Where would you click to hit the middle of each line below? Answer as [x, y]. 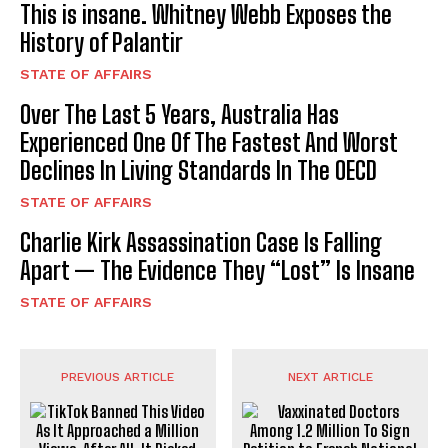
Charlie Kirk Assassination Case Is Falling [201, 242]
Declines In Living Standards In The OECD [198, 170]
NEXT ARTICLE [330, 376]
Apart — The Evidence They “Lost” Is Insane [217, 270]
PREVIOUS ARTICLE [118, 376]
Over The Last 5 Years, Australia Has [179, 114]
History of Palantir [101, 42]
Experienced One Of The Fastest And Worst [209, 142]
